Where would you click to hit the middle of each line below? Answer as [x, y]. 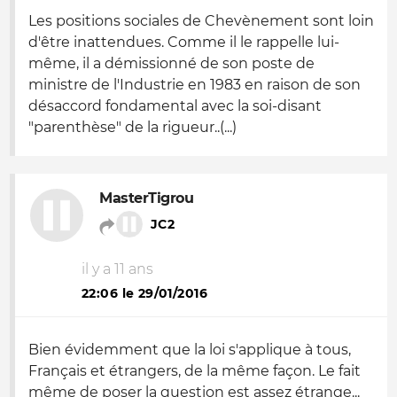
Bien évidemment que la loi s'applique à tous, [190, 350]
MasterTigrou [147, 198]
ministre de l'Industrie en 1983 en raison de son [195, 85]
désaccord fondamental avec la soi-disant [175, 106]
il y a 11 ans [117, 269]
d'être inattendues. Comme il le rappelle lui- [184, 42]
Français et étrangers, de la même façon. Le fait [195, 371]
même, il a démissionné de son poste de [171, 63]
